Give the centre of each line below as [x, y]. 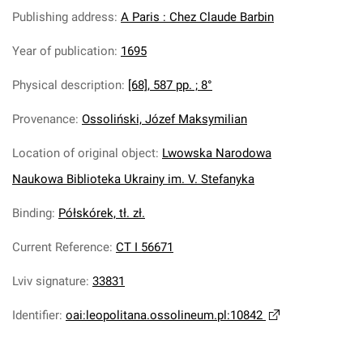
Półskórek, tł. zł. [102, 213]
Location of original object [84, 153]
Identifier [36, 315]
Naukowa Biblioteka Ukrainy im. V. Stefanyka [133, 179]
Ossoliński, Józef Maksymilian [164, 119]
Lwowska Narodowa [217, 153]
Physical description [67, 85]
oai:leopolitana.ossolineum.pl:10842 [164, 315]
